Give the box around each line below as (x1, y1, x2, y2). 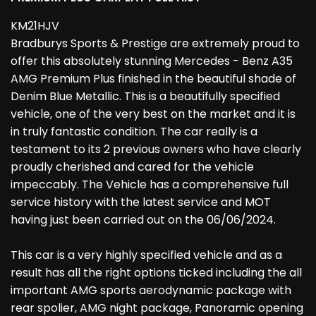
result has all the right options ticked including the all (11, 265, 302, 281)
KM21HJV (11, 18, 59, 34)
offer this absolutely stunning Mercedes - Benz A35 (11, 53, 293, 69)
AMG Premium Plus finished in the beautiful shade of (11, 71, 296, 87)
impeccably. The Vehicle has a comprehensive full (11, 176, 288, 193)
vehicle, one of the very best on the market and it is (11, 106, 296, 122)
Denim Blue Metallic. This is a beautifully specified (11, 88, 280, 104)
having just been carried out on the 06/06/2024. (11, 212, 276, 228)
